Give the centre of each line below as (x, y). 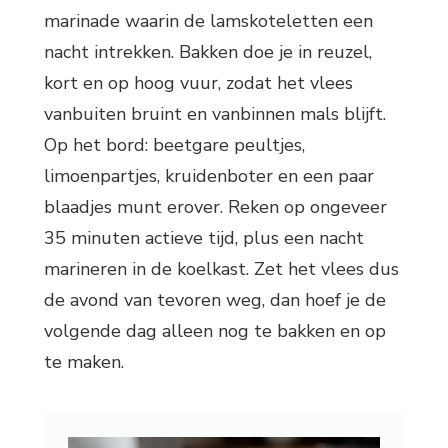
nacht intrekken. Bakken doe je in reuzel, (208, 52)
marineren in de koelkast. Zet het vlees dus (221, 269)
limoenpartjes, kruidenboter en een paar (209, 176)
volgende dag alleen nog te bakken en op (215, 331)
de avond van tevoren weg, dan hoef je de (215, 300)
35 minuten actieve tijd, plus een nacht (204, 238)
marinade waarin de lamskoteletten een (208, 21)
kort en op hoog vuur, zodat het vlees (198, 83)
